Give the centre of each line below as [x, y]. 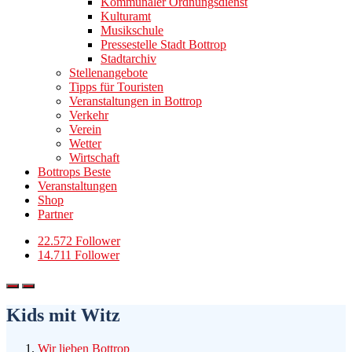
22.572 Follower [79, 241]
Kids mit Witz [63, 315]
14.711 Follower [79, 255]
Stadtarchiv [128, 59]
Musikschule [132, 30]
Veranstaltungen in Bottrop [136, 101]
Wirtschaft [94, 158]
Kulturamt [126, 16]
